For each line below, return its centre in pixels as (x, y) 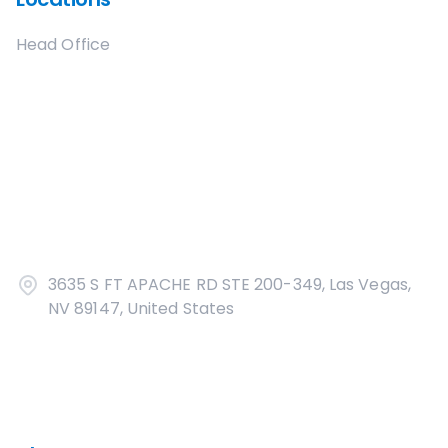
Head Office (63, 44)
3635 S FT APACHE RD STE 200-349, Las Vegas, (229, 284)
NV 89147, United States (141, 308)
